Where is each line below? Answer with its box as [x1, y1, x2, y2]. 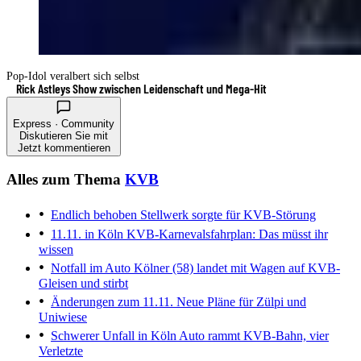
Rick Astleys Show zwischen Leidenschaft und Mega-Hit [16, 80, 267, 96]
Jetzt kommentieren [17, 141, 110, 154]
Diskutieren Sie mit [19, 129, 108, 142]
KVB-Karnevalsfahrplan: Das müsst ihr [123, 226, 328, 241]
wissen [39, 242, 73, 256]
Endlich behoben [51, 207, 137, 222]
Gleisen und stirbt [39, 276, 128, 290]
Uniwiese [39, 309, 87, 324]
